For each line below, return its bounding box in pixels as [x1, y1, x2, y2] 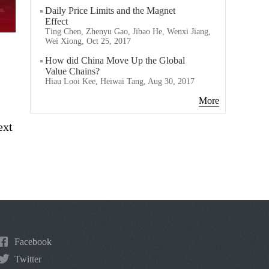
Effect [45, 16, 68, 26]
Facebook [14, 237, 52, 247]
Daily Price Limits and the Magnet [45, 5, 175, 16]
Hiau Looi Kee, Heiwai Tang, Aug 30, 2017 [44, 77, 195, 86]
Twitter [14, 254, 41, 264]
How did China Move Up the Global [45, 55, 185, 65]
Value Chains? [45, 66, 100, 76]
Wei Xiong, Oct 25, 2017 [44, 37, 131, 46]
